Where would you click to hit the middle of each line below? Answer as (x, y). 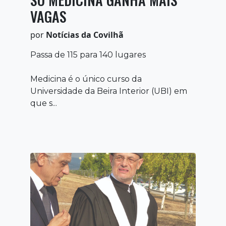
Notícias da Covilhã (85, 35)
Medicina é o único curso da (86, 79)
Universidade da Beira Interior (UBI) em (109, 91)
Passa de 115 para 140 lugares (88, 54)
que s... (44, 103)
